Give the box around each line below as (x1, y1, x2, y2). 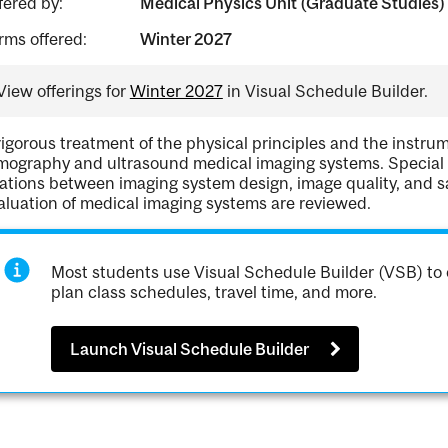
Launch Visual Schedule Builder (70, 339, 309, 360)
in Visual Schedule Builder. (222, 81, 428, 101)
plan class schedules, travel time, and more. (51, 282, 378, 302)
